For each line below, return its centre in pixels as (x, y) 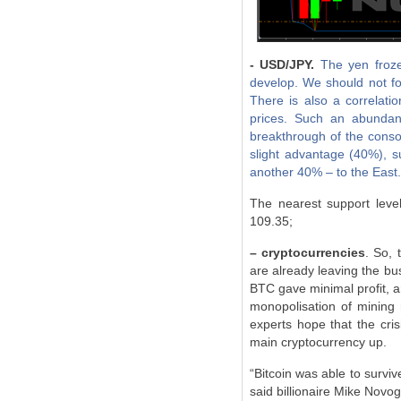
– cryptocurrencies (308, 252)
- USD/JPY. (282, 64)
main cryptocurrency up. (318, 342)
